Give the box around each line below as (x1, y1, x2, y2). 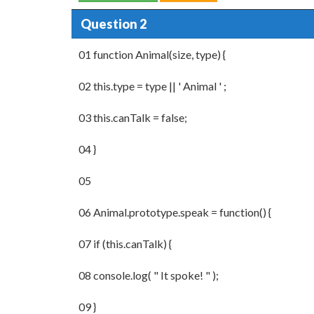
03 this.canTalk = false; (78, 111, 187, 124)
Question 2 (80, 15, 146, 32)
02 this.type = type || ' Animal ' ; (78, 79, 226, 93)
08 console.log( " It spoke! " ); (78, 268, 219, 282)
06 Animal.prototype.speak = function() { (78, 205, 271, 219)
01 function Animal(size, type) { (78, 48, 226, 61)
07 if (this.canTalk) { (78, 237, 172, 250)
